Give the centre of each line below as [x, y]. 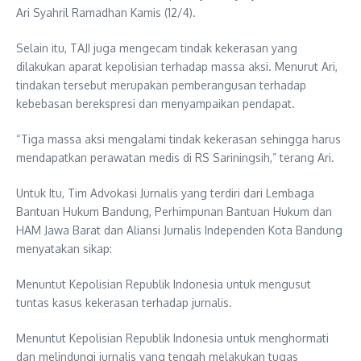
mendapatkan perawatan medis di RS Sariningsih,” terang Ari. [175, 158]
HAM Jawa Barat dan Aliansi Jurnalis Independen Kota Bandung [179, 230]
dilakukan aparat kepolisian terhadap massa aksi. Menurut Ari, [177, 66]
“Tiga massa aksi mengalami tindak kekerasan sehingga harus [178, 139]
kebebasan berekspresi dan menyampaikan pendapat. [156, 104]
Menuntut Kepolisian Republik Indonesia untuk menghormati [172, 338]
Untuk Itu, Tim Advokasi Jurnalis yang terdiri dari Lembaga [165, 193]
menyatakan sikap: [64, 249]
